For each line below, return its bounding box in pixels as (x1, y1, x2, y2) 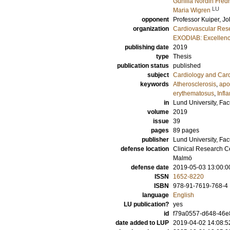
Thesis (173, 53, 191, 60)
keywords (140, 81, 169, 88)
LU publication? (124, 201, 169, 208)
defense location (121, 145, 169, 152)
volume (147, 108, 169, 116)
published (173, 62, 201, 69)
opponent (142, 16, 169, 23)
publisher (142, 136, 169, 143)
